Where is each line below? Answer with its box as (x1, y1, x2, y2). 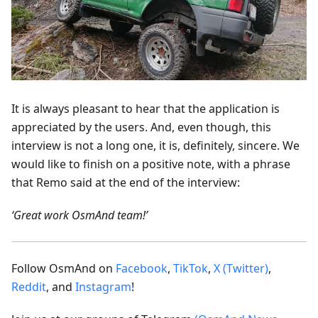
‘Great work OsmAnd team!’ (11, 207, 148, 224)
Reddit (11, 279, 46, 295)
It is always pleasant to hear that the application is (11, 101, 280, 117)
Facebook (116, 261, 168, 277)
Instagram (75, 279, 131, 295)
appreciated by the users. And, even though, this (11, 119, 271, 136)
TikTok (173, 261, 208, 277)
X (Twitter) (214, 261, 268, 277)
